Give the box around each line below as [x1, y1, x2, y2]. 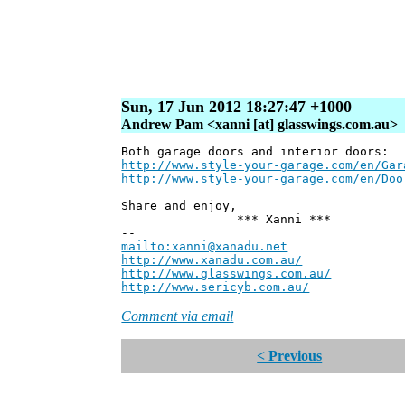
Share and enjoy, [121, 199, 238, 213]
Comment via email [121, 308, 234, 325]
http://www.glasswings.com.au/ [121, 267, 332, 281]
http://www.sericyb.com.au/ [121, 280, 310, 295]
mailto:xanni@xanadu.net [121, 240, 288, 254]
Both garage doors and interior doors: [121, 145, 390, 159]
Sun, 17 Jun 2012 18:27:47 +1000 [121, 98, 353, 117]
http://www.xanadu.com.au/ [121, 253, 303, 268]
